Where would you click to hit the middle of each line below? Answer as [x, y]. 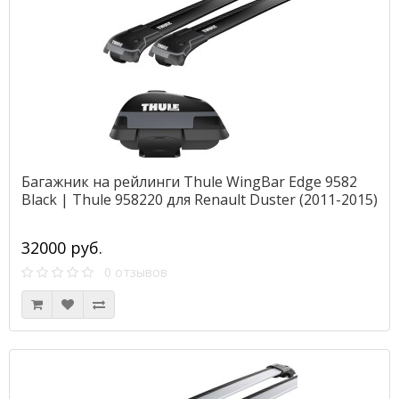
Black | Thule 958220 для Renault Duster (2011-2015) [199, 199]
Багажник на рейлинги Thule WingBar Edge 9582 [189, 182]
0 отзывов [130, 272]
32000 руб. [62, 248]
